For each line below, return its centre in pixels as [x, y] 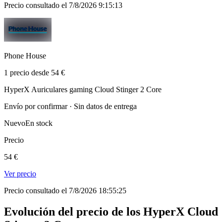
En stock [39, 123]
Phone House [25, 55]
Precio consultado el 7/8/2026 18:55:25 [65, 190]
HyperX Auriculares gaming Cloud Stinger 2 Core [83, 89]
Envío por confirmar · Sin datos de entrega [70, 106]
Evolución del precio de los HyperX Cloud [111, 211]
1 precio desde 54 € [34, 72]
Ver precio [20, 173]
